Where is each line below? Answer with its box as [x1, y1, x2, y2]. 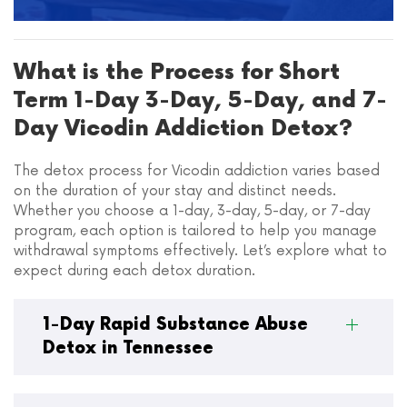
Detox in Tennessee [43, 338, 213, 360]
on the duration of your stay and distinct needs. [14, 183, 336, 200]
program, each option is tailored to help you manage [14, 223, 377, 240]
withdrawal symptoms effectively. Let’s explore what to [14, 243, 387, 260]
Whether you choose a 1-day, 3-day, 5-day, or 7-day [14, 203, 371, 220]
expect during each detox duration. [14, 263, 255, 280]
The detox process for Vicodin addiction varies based [14, 163, 380, 180]
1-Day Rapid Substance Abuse [43, 314, 308, 336]
